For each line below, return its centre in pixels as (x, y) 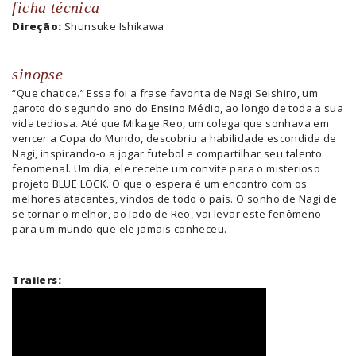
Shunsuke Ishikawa (114, 26)
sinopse (38, 74)
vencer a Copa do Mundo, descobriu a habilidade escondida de (174, 138)
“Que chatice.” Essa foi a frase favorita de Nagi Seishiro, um (165, 93)
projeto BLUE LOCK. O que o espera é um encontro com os (160, 183)
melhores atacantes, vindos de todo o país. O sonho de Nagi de (175, 198)
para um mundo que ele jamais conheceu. (120, 228)
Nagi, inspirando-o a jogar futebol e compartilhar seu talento (167, 153)
